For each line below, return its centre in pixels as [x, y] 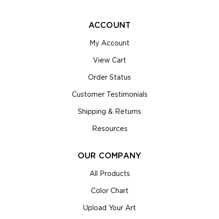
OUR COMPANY [109, 156]
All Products [109, 174]
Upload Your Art [109, 208]
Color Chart [109, 191]
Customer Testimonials [109, 95]
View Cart [109, 60]
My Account [109, 43]
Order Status [109, 77]
